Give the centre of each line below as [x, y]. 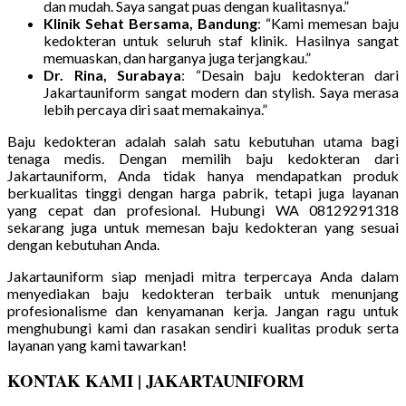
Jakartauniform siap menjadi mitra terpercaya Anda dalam [203, 275]
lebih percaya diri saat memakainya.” [155, 109]
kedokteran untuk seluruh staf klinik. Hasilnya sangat [221, 40]
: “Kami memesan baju [328, 23]
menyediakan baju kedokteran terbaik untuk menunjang [203, 293]
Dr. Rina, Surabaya [112, 74]
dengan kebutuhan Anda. [83, 244]
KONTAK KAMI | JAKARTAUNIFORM [156, 380]
